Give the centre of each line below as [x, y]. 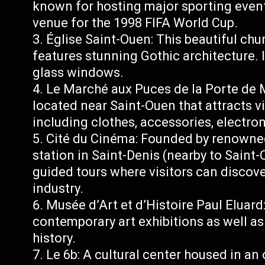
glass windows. [78, 72]
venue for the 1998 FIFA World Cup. [135, 23]
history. [54, 238]
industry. [58, 188]
